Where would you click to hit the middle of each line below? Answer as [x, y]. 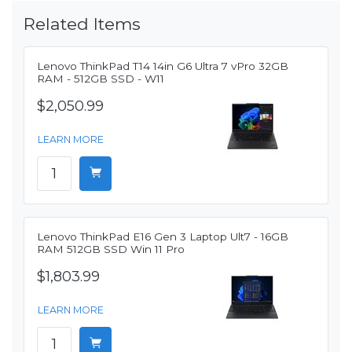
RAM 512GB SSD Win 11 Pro [111, 249]
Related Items [82, 24]
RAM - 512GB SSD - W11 [101, 79]
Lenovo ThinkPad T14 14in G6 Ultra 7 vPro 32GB [163, 66]
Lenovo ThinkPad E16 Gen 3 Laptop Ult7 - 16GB [163, 237]
